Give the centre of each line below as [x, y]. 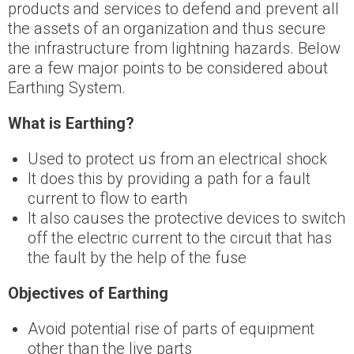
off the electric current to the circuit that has [180, 238]
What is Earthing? [71, 124]
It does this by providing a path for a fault [169, 179]
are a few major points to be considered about [168, 68]
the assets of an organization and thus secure [167, 29]
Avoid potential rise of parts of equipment [171, 329]
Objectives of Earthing [88, 294]
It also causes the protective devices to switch [186, 218]
